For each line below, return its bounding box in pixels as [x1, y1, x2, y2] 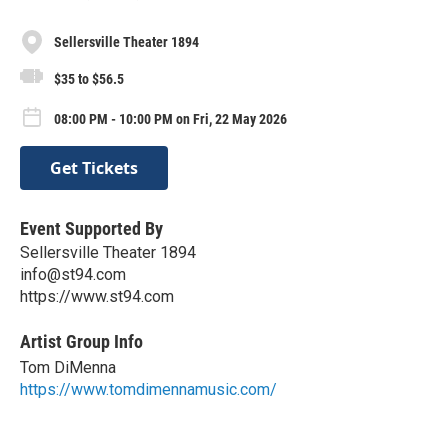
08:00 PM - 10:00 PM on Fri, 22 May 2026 [54, 110, 287, 127]
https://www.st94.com [20, 287, 174, 307]
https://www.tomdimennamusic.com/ [20, 380, 277, 400]
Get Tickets [50, 157, 138, 180]
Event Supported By [20, 218, 163, 240]
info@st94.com [20, 265, 126, 285]
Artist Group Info [20, 331, 143, 353]
